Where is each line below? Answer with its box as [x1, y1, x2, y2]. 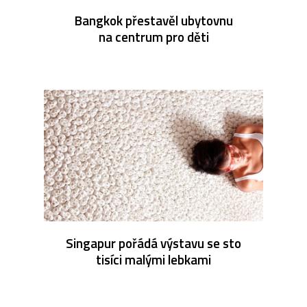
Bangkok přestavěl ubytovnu [74, 10, 233, 30]
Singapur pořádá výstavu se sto [66, 232, 241, 253]
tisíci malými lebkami [96, 249, 211, 269]
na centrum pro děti [98, 26, 209, 47]
